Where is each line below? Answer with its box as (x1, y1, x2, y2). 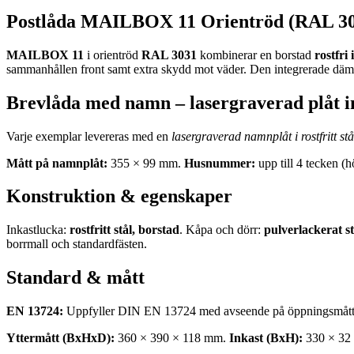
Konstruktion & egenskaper (6, 186, 232, 207)
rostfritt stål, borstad (70, 223, 179, 237)
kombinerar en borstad (197, 47, 314, 62)
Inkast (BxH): (229, 331, 303, 345)
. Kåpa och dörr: (179, 223, 264, 237)
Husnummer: (184, 156, 255, 170)
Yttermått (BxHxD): (6, 331, 115, 345)
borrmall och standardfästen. (6, 237, 147, 251)
